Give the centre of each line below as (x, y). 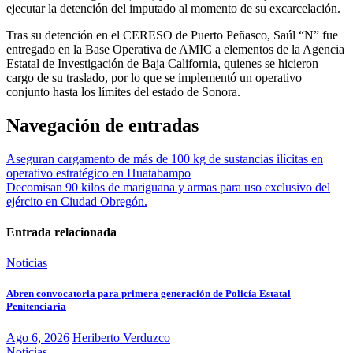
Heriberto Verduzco (121, 337)
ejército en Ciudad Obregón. (77, 201)
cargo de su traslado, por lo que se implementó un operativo (154, 77)
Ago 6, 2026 (38, 337)
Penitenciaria (36, 307)
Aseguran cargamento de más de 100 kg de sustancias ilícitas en (165, 158)
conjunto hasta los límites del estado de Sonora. (123, 91)
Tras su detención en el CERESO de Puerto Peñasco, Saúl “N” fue (172, 35)
